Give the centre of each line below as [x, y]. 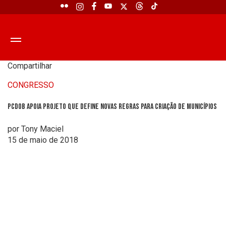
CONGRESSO [31, 85]
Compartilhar [30, 66]
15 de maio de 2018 [43, 140]
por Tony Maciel [36, 129]
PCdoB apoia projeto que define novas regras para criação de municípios [112, 107]
